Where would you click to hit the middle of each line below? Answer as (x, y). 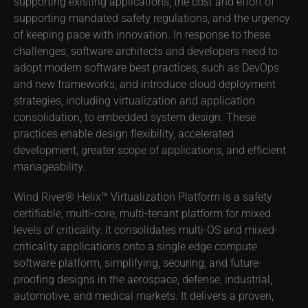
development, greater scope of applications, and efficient (150, 150)
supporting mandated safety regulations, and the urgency (152, 18)
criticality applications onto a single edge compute (135, 246)
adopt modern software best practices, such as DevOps (146, 67)
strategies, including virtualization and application (134, 100)
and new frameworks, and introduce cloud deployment (145, 84)
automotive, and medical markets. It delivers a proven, (144, 295)
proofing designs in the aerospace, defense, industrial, (143, 279)
